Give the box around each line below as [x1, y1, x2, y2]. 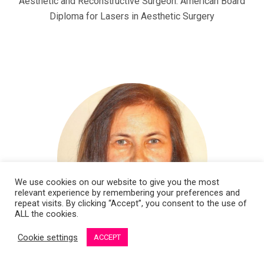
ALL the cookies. [15, 209, 78, 219]
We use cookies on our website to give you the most [15, 177, 219, 187]
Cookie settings [18, 232, 78, 243]
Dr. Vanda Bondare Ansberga [35, 244, 229, 262]
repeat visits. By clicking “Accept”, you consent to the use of [15, 198, 247, 209]
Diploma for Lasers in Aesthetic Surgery [49, 10, 214, 22]
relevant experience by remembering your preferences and [15, 187, 240, 198]
